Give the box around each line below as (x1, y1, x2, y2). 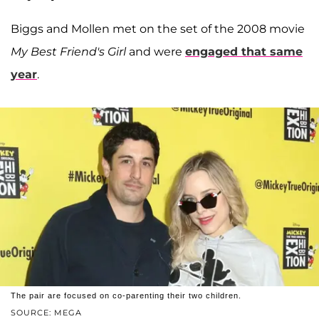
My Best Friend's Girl (11, 44, 126, 58)
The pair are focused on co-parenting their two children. (11, 291, 241, 300)
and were (126, 44, 185, 58)
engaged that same (185, 44, 303, 58)
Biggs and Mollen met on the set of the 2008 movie (11, 21, 305, 36)
